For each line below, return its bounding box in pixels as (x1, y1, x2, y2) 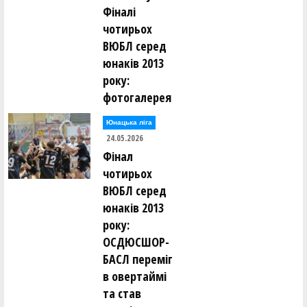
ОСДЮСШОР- (103, 234, 169, 250)
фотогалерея (103, 89, 171, 106)
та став (103, 285, 141, 302)
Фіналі (103, 3, 136, 20)
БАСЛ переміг (103, 251, 173, 267)
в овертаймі (103, 268, 167, 284)
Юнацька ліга (106, 119, 152, 126)
